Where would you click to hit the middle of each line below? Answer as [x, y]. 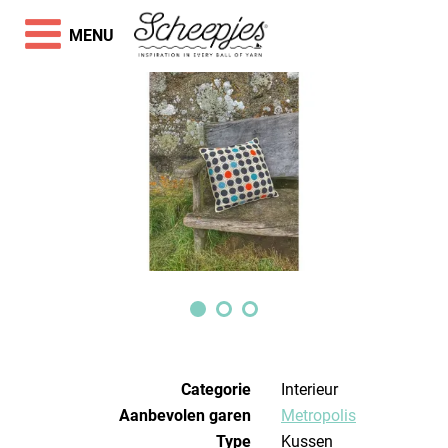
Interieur [311, 389]
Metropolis [325, 415]
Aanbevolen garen [185, 415]
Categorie [216, 389]
